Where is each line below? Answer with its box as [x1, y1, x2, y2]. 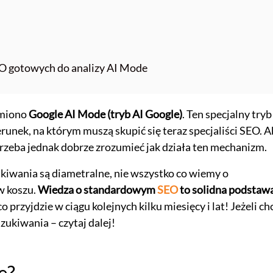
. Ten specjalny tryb [182, 107, 272, 121]
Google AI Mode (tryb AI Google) [26, 107, 182, 121]
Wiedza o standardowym [37, 182, 157, 196]
